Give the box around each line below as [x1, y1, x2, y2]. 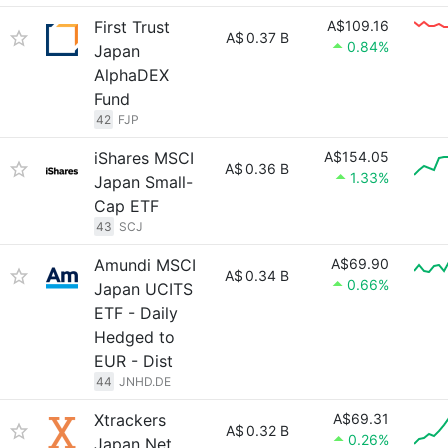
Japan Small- [94, 172, 193, 192]
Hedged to [94, 327, 175, 347]
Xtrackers [94, 410, 166, 430]
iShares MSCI [94, 148, 194, 168]
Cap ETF [94, 196, 159, 216]
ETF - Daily [94, 303, 178, 323]
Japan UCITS [94, 279, 193, 299]
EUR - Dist [94, 351, 173, 371]
